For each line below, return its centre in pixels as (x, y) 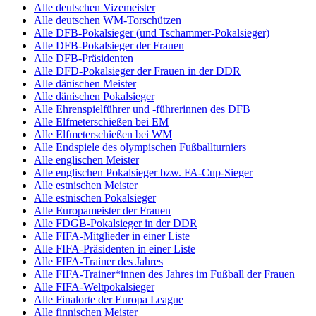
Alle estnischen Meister (86, 185)
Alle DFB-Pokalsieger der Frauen (109, 45)
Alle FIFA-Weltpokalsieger (94, 286)
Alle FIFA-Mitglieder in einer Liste (112, 236)
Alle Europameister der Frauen (102, 210)
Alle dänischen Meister (85, 83)
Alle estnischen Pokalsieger (95, 197)
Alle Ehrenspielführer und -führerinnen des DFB (142, 109)
